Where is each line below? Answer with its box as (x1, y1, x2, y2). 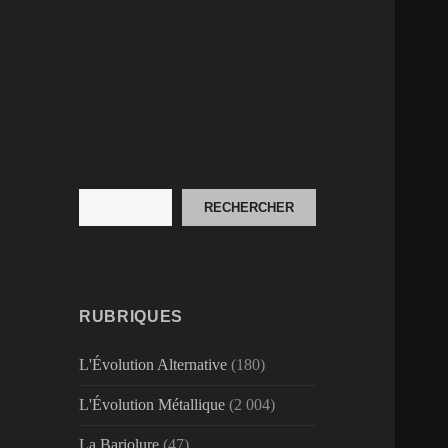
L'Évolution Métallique (79, 396, 226, 414)
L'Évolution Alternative (79, 356, 228, 374)
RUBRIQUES (79, 308, 183, 326)
